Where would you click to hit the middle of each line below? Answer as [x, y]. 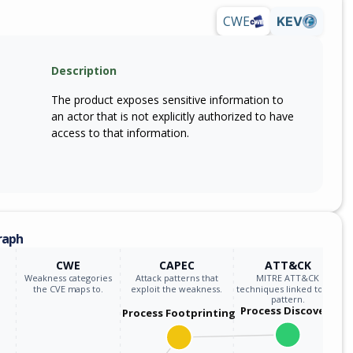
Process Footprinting [179, 312]
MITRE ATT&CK [288, 277]
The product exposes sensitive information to [167, 99]
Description [84, 70]
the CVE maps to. [68, 288]
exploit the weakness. [177, 288]
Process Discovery [288, 310]
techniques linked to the [288, 288]
